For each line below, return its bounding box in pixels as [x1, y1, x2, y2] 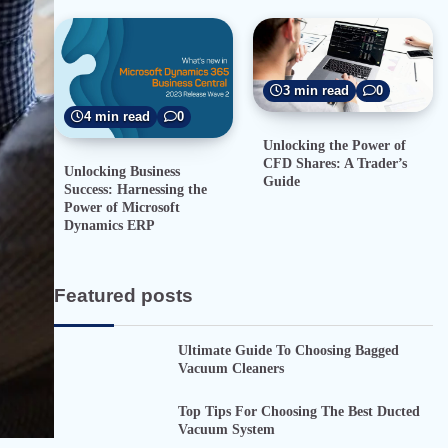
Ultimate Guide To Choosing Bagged [177, 342, 399, 359]
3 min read [283, 84, 350, 99]
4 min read [83, 109, 150, 124]
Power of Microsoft [63, 199, 180, 216]
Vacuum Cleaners [177, 360, 284, 377]
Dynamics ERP [63, 217, 155, 234]
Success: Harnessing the [63, 181, 207, 198]
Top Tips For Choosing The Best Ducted [177, 402, 420, 419]
